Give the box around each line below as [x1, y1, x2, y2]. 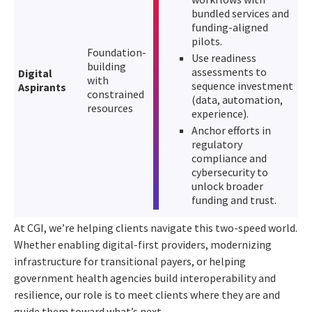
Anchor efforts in [192, 123, 271, 138]
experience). [192, 107, 249, 121]
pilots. [192, 34, 222, 49]
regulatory [192, 137, 242, 152]
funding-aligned [192, 20, 268, 35]
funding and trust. [192, 193, 276, 208]
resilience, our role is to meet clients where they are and [14, 288, 280, 302]
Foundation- [87, 45, 146, 60]
